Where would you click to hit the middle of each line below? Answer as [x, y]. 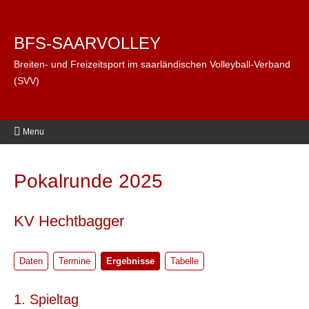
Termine [74, 261]
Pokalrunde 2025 [88, 181]
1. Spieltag [46, 300]
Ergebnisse [130, 261]
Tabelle [185, 261]
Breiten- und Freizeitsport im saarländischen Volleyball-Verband [152, 64]
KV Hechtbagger [69, 221]
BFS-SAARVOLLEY [87, 43]
